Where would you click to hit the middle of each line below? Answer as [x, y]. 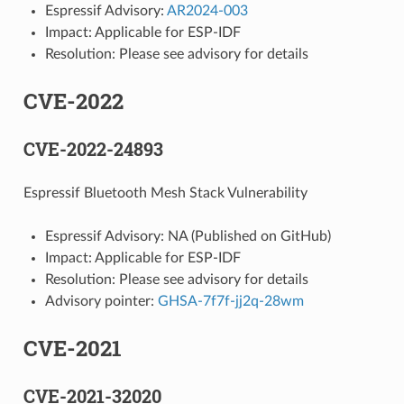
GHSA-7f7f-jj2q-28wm [230, 301]
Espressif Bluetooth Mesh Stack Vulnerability [165, 193]
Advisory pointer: [101, 301]
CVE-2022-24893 [93, 148]
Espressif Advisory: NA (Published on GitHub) [188, 236]
